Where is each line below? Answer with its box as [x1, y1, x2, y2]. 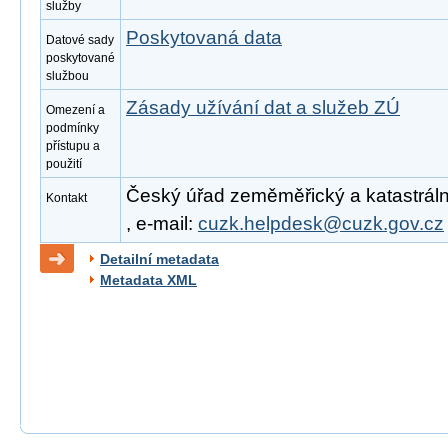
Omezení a [46, 103, 105, 117]
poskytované [46, 51, 115, 65]
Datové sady [46, 33, 114, 47]
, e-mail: [126, 213, 198, 234]
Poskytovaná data [126, 27, 282, 48]
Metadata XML [100, 272, 197, 288]
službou [46, 69, 89, 83]
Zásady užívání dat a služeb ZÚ [126, 97, 400, 118]
